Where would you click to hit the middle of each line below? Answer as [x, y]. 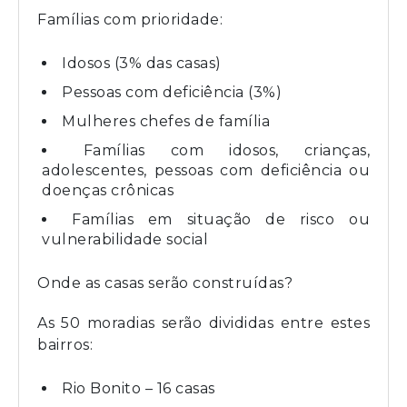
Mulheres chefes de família [166, 121]
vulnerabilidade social [125, 239]
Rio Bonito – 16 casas [139, 388]
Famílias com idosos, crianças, [226, 150]
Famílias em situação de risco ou [221, 219]
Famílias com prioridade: [130, 19]
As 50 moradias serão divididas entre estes [203, 323]
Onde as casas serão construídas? [165, 283]
